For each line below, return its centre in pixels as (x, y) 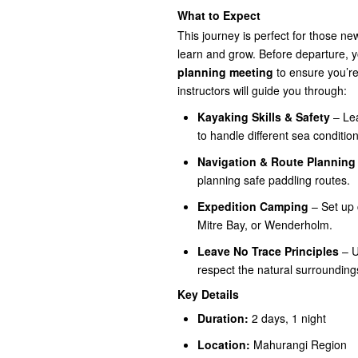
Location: (224, 344)
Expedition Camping (253, 206)
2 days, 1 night (287, 318)
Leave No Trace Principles (268, 251)
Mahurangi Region (298, 344)
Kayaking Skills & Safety (264, 116)
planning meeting (225, 72)
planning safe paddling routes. (274, 179)
